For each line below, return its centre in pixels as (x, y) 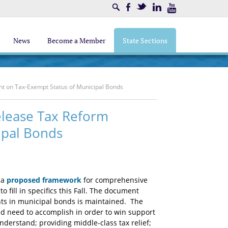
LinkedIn (174, 8)
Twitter (157, 8)
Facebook (144, 8)
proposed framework (44, 180)
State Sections (145, 40)
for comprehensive (115, 180)
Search (130, 8)
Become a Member (76, 40)
